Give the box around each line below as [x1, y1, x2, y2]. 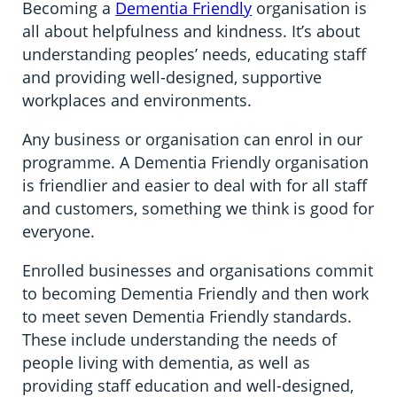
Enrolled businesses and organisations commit [22, 259, 374, 281]
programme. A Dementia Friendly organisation [22, 151, 370, 173]
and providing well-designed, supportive [22, 66, 323, 88]
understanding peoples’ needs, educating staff [22, 43, 367, 65]
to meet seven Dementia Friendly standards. [22, 305, 353, 327]
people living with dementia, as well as [22, 351, 311, 373]
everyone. [22, 220, 96, 242]
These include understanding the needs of [22, 328, 338, 350]
